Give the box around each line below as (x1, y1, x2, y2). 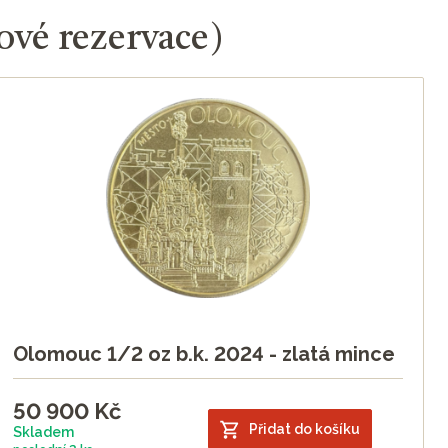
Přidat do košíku (249, 420, 360, 437)
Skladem (13, 424, 74, 441)
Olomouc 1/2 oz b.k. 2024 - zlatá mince (13, 342, 395, 367)
